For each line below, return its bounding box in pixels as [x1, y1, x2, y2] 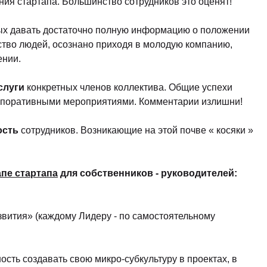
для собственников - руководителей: [58, 168, 237, 178]
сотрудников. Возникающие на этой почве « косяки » [18, 125, 253, 135]
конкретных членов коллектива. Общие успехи [24, 82, 232, 92]
